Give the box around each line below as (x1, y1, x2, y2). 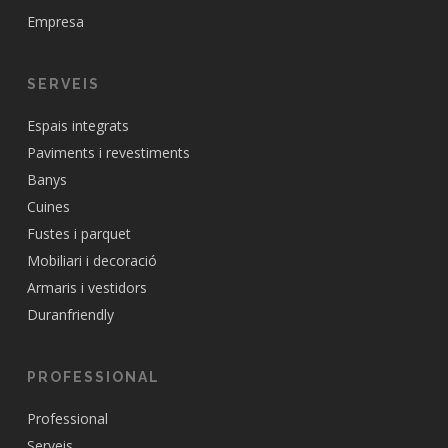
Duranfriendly (26, 304, 114, 324)
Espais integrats (26, 115, 129, 135)
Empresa (26, 11, 84, 31)
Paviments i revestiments (26, 142, 190, 162)
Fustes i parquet (26, 223, 131, 243)
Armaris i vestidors (26, 277, 147, 297)
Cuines (26, 196, 70, 216)
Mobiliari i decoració (26, 250, 157, 270)
